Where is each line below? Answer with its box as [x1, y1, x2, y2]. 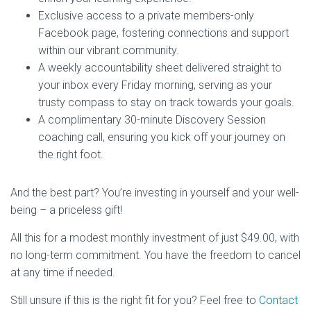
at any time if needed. [10, 266, 115, 280]
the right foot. [38, 148, 103, 162]
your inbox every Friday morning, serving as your [38, 78, 272, 92]
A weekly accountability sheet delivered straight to [38, 61, 282, 75]
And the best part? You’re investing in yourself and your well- [10, 186, 299, 200]
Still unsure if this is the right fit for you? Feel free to [10, 294, 259, 308]
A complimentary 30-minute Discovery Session [38, 113, 266, 127]
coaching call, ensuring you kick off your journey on [38, 131, 285, 144]
